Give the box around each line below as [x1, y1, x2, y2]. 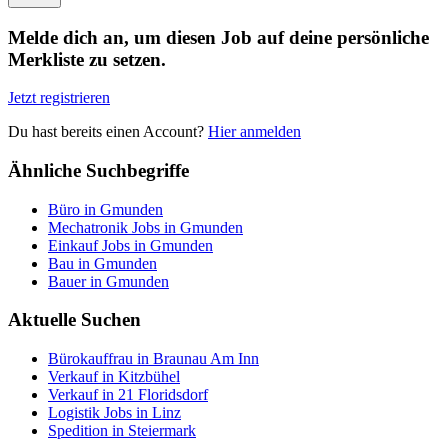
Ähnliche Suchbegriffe [8, 160, 189, 181]
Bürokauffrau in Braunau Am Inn [48, 350, 259, 368]
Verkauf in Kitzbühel [48, 368, 180, 386]
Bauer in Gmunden [48, 272, 169, 290]
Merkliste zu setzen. [8, 48, 166, 70]
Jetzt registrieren [8, 89, 110, 107]
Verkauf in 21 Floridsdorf [48, 386, 208, 404]
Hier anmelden [208, 123, 301, 141]
